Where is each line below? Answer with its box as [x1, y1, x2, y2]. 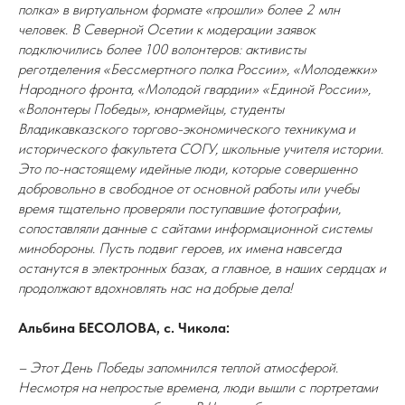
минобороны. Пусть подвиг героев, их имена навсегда [18, 240, 341, 257]
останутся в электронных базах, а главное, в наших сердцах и [18, 259, 386, 277]
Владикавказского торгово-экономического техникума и [18, 120, 355, 137]
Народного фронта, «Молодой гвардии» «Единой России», [18, 80, 371, 98]
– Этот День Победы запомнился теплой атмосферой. [18, 359, 338, 376]
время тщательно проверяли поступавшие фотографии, [18, 200, 341, 217]
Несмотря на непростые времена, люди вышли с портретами [18, 379, 378, 396]
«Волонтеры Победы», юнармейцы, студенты [18, 100, 284, 118]
